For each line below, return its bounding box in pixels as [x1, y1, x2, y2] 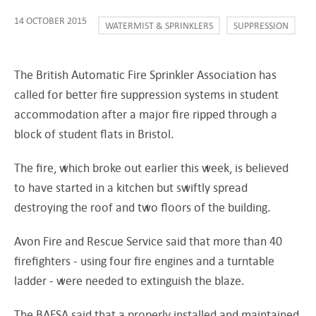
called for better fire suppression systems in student [14, 86, 279, 102]
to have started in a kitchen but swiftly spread [14, 179, 248, 195]
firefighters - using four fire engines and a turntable [14, 253, 274, 268]
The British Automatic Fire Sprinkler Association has [14, 66, 276, 82]
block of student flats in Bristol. [14, 126, 174, 141]
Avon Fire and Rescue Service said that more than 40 [14, 233, 282, 248]
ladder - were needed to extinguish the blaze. [14, 272, 245, 288]
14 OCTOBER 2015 [14, 15, 87, 27]
